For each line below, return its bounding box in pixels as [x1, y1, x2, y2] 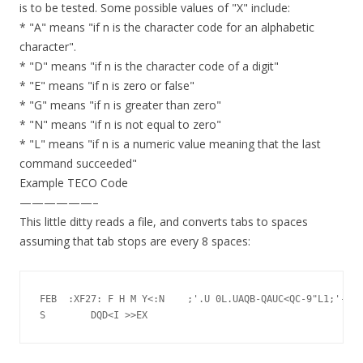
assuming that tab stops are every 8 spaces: [19, 233, 250, 250]
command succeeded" [19, 156, 137, 172]
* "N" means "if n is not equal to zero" [19, 117, 221, 133]
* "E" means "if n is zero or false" [19, 78, 194, 94]
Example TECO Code [19, 175, 128, 191]
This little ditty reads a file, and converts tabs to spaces [19, 214, 308, 230]
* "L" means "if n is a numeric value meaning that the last [19, 136, 321, 152]
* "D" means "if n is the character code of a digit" [19, 58, 279, 75]
